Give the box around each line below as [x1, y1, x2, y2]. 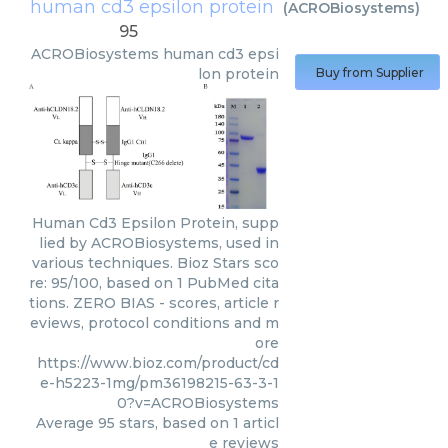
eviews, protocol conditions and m [30, 314, 279, 333]
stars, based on [115, 414, 233, 433]
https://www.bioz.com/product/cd [37, 354, 279, 373]
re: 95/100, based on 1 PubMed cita [29, 274, 279, 293]
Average [36, 414, 98, 433]
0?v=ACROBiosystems [117, 394, 279, 413]
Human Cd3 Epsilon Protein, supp [32, 214, 279, 233]
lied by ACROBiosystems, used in [39, 234, 279, 253]
